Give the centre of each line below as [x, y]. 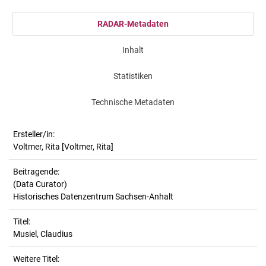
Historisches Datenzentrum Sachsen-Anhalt [93, 197]
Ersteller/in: [34, 134]
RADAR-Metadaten [133, 24]
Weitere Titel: [36, 259]
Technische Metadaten [133, 102]
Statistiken [133, 76]
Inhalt [133, 50]
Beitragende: [36, 172]
